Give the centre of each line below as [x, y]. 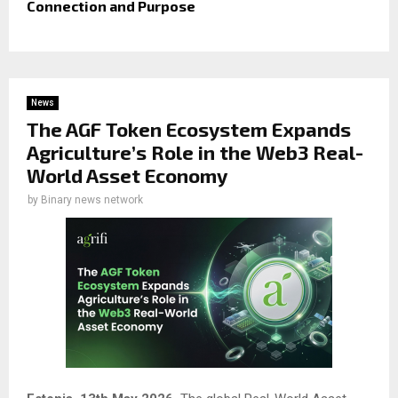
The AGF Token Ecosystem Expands [189, 129]
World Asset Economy [127, 175]
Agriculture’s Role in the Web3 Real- [195, 152]
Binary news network [92, 200]
